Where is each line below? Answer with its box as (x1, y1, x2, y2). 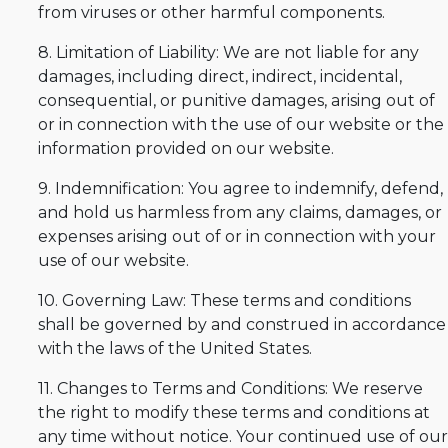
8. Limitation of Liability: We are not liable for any (38, 42, 419, 62)
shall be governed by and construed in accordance (38, 314, 446, 334)
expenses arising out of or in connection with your (38, 226, 436, 246)
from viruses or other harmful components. (38, 2, 385, 22)
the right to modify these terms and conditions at (38, 402, 430, 422)
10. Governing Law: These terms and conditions (38, 290, 411, 310)
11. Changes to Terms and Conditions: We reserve (38, 378, 423, 398)
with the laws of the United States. (38, 338, 312, 358)
